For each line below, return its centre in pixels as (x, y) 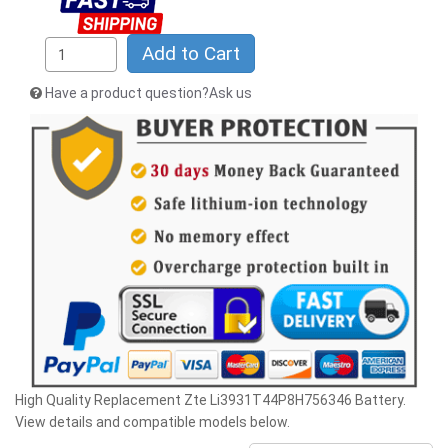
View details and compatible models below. (152, 421)
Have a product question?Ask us (148, 93)
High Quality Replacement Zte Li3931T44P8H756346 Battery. (210, 399)
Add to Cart (190, 54)
